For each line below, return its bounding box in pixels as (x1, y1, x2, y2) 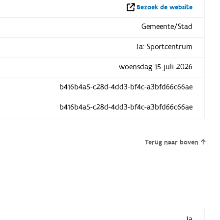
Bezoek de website (136, 2, 192, 12)
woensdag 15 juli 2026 (118, 61, 192, 72)
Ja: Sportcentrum (136, 41, 192, 52)
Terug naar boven (145, 137, 199, 147)
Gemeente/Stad (141, 21, 192, 31)
